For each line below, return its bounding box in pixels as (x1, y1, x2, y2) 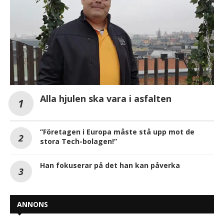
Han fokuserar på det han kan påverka (40, 160, 180, 170)
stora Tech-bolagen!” (40, 136, 117, 146)
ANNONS (17, 199, 48, 209)
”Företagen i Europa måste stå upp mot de (40, 126, 194, 136)
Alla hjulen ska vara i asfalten (40, 92, 171, 104)
